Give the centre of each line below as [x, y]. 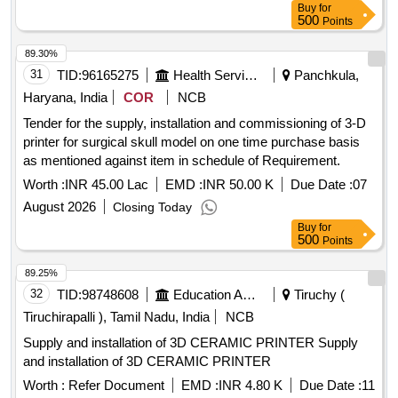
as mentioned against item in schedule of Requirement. [182, 161]
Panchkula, [325, 76]
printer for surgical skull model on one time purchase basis [191, 142]
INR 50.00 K [238, 185]
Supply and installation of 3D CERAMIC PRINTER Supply [171, 343]
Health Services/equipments [251, 76]
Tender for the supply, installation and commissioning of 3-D [195, 123]
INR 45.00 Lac [107, 185]
